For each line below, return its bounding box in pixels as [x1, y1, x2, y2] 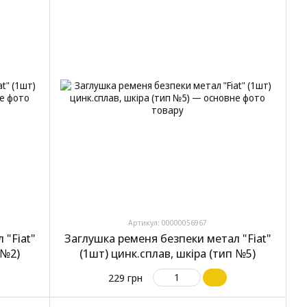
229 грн [108, 270, 143, 284]
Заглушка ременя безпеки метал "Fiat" [64, 230, 271, 246]
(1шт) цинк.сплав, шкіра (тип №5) [79, 245, 256, 261]
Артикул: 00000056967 [128, 217, 207, 228]
